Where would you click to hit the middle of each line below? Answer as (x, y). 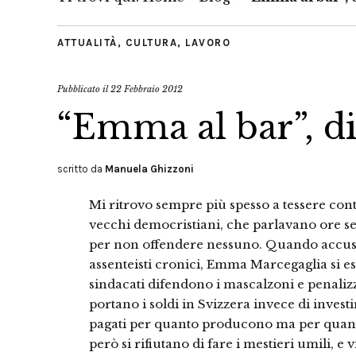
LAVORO (208, 43)
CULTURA (151, 43)
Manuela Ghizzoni (149, 169)
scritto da (81, 169)
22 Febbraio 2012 (147, 89)
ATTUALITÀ (87, 43)
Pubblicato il (84, 89)
